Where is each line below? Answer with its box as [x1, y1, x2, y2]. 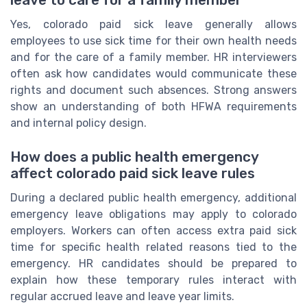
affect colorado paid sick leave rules [10, 164, 255, 182]
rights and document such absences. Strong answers [10, 84, 297, 97]
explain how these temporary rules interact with [10, 273, 297, 286]
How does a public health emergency [10, 148, 258, 165]
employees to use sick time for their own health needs [10, 34, 297, 48]
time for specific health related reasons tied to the [10, 240, 297, 254]
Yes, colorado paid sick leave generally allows [10, 18, 297, 32]
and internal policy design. [10, 116, 147, 130]
